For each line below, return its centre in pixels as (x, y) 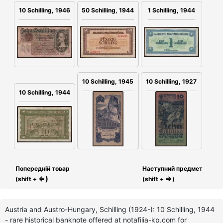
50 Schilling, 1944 (108, 10)
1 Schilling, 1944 (171, 10)
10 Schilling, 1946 (45, 10)
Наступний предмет (172, 169)
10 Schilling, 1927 (171, 81)
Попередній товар (42, 169)
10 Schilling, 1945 (108, 81)
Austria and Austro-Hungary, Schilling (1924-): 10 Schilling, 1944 (110, 210)
